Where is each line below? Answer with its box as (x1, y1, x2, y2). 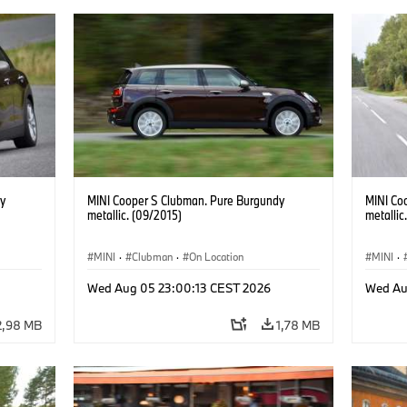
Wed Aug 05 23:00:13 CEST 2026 (86, 279, 271, 296)
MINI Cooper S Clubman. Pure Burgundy (86, 191, 284, 209)
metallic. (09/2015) (86, 205, 182, 223)
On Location (188, 249, 243, 263)
